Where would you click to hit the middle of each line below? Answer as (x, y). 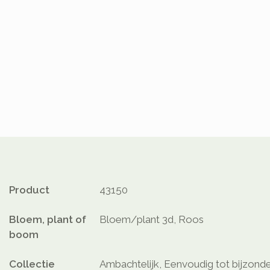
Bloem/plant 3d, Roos (152, 220)
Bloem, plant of (48, 220)
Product (29, 190)
